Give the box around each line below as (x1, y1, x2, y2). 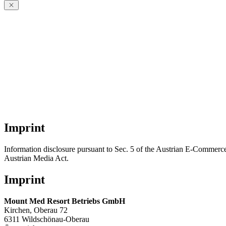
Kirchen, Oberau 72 (4, 206, 68, 215)
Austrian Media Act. (4, 154, 69, 163)
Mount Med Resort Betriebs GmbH (4, 197, 125, 206)
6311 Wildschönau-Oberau (4, 215, 89, 224)
